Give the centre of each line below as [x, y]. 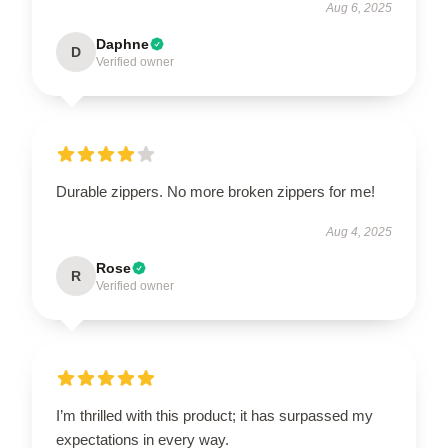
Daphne [122, 43]
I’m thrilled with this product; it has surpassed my [214, 415]
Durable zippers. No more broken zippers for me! [215, 191]
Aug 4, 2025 [359, 231]
